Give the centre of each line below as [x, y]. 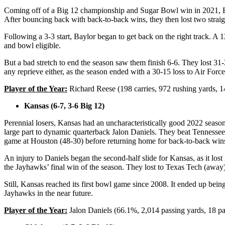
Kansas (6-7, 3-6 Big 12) [64, 105]
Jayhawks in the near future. [48, 193]
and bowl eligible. [33, 45]
